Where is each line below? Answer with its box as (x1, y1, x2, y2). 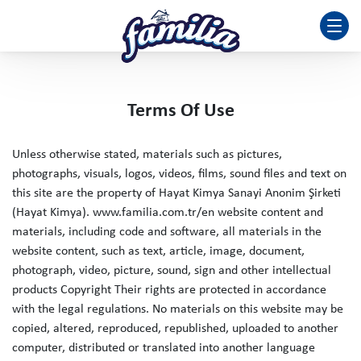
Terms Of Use (127, 102, 234, 121)
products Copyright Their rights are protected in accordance (12, 284, 326, 297)
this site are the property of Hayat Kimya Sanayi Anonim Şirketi (12, 187, 341, 200)
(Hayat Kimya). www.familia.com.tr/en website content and (12, 206, 323, 219)
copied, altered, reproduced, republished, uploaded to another (12, 322, 338, 335)
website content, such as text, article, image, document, (12, 245, 305, 258)
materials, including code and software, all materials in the (12, 226, 322, 239)
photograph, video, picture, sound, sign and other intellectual (12, 264, 331, 277)
